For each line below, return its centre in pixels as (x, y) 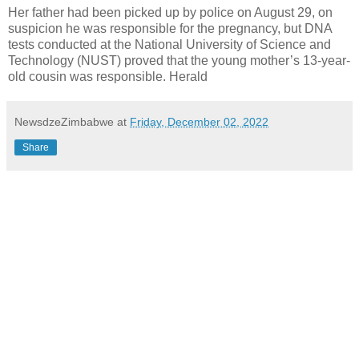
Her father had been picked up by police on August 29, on (170, 12)
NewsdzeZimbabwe (64, 121)
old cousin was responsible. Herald (108, 76)
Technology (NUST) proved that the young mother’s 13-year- (179, 60)
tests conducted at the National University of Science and (169, 44)
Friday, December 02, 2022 (199, 121)
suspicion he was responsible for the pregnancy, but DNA (170, 28)
